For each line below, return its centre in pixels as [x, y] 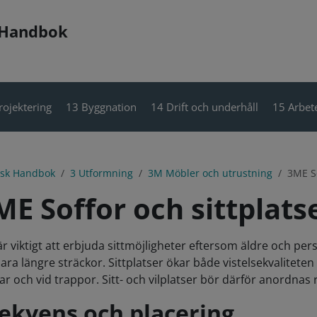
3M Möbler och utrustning [210, 173]
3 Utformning [102, 173]
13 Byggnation [101, 107]
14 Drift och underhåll [204, 107]
